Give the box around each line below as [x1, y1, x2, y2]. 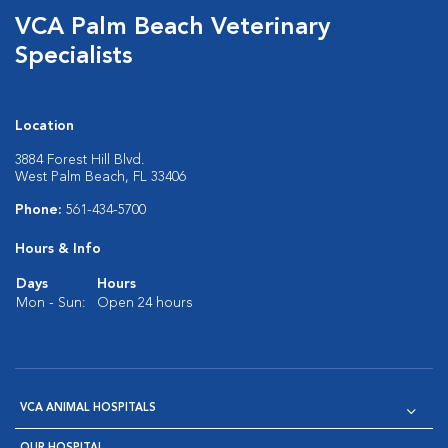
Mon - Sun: [16, 296, 86, 310]
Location [15, 119, 74, 133]
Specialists [15, 45, 132, 69]
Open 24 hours [97, 296, 193, 310]
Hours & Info [15, 242, 101, 256]
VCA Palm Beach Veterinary [15, 16, 330, 40]
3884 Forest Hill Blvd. [15, 153, 145, 167]
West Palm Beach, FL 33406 [15, 170, 186, 184]
